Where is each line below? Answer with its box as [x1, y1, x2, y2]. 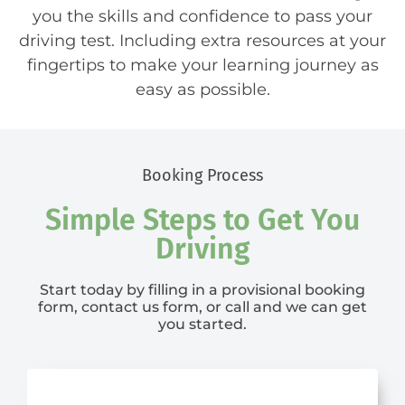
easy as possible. [135, 80, 270, 100]
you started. [158, 316, 247, 334]
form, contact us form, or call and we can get [38, 298, 367, 316]
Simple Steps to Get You [45, 202, 360, 238]
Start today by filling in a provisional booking [40, 281, 365, 299]
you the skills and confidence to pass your [33, 6, 372, 27]
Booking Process [142, 165, 263, 186]
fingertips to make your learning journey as [26, 55, 379, 76]
